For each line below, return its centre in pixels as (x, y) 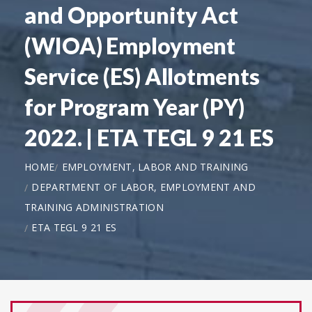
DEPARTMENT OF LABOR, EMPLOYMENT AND (143, 187)
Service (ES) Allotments (142, 76)
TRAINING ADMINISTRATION (94, 208)
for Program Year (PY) (134, 107)
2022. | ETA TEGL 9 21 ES (149, 137)
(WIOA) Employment (130, 45)
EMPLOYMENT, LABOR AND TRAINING (155, 166)
